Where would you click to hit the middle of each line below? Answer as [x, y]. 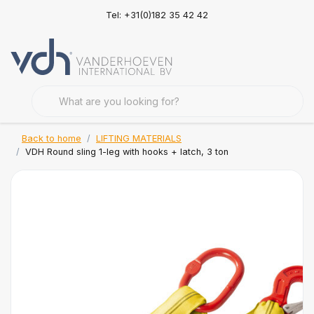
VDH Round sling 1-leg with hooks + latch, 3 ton [127, 152]
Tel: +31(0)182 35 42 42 [157, 15]
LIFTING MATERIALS [139, 138]
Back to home [52, 138]
